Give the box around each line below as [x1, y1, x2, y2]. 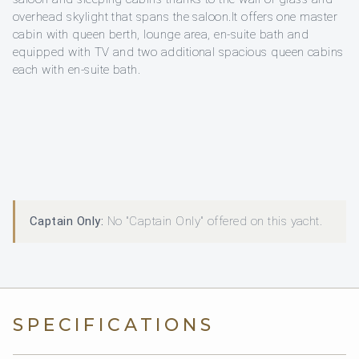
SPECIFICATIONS [13, 313, 215, 336]
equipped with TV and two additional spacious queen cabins [13, 44, 344, 59]
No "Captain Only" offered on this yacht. [103, 213, 323, 228]
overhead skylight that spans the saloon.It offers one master [13, 9, 338, 24]
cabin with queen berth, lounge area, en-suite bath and [13, 26, 309, 42]
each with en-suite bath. [13, 62, 141, 77]
